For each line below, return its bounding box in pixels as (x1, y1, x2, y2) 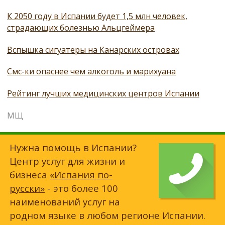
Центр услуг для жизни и (10, 154, 125, 167)
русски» (10, 181, 45, 194)
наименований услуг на (10, 195, 120, 208)
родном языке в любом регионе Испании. (10, 208, 205, 221)
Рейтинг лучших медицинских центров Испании (7, 88, 199, 99)
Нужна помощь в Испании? (10, 141, 137, 154)
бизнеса (10, 168, 50, 181)
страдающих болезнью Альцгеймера (7, 22, 155, 33)
